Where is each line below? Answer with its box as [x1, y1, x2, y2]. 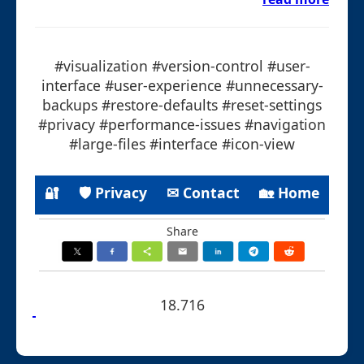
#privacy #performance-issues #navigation [38, 114, 326, 134]
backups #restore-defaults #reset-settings [42, 94, 322, 115]
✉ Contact [167, 183, 240, 203]
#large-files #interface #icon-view [69, 133, 295, 154]
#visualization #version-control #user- [54, 55, 310, 76]
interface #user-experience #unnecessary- [41, 75, 323, 95]
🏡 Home [259, 183, 319, 203]
